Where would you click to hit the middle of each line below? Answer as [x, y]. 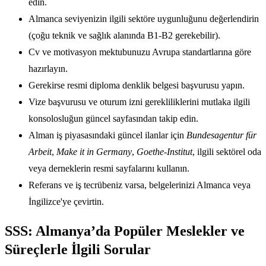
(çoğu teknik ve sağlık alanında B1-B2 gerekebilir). [124, 36]
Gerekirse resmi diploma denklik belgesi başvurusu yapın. [137, 85]
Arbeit [40, 152]
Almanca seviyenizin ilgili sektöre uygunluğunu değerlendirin [144, 19]
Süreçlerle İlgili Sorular [78, 250]
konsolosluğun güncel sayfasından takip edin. [113, 119]
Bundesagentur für [221, 135]
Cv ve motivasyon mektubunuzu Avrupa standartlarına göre [140, 52]
